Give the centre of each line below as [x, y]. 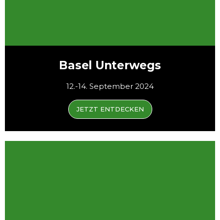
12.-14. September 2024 [110, 86]
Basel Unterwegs [110, 66]
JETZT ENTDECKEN [110, 109]
